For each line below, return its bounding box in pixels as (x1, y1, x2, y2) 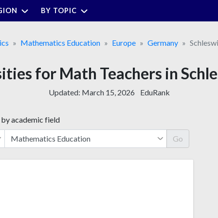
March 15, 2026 (81, 87, 135, 97)
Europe (111, 37, 136, 47)
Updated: (48, 87, 82, 97)
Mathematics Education (20, 37, 100, 47)
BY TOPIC (41, 6, 77, 15)
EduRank (140, 87, 170, 97)
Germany (147, 37, 178, 47)
